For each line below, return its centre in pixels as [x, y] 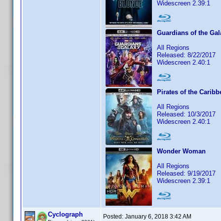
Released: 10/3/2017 [186, 114]
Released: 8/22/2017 [186, 55]
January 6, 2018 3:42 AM [158, 217]
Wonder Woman [181, 151]
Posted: [114, 217]
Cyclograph [65, 214]
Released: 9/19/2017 [186, 173]
